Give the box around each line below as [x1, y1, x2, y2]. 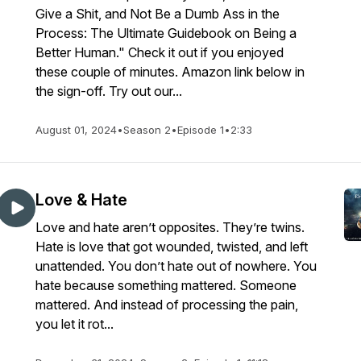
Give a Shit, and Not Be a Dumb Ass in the [35, 6, 280, 22]
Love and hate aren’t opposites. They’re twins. [35, 219, 305, 235]
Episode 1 [177, 123, 224, 136]
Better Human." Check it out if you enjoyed [35, 44, 284, 60]
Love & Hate [35, 190, 127, 210]
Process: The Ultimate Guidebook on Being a [35, 25, 297, 41]
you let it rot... [35, 316, 114, 332]
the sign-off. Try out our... [35, 83, 182, 99]
